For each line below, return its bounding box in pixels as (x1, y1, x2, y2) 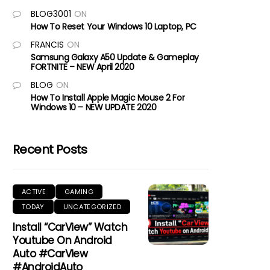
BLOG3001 (31, 8, 72, 20)
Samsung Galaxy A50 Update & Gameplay (31, 51, 199, 63)
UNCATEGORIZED (63, 202, 122, 212)
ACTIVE (22, 187, 46, 196)
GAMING (64, 187, 94, 196)
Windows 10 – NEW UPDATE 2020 (31, 101, 157, 113)
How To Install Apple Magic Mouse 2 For (31, 92, 185, 104)
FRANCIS (31, 39, 64, 51)
